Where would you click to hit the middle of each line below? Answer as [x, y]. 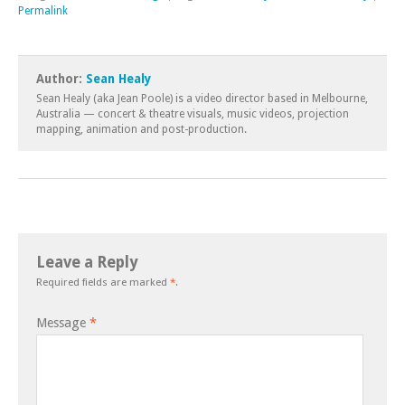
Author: [61, 79]
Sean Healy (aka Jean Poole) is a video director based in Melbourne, [202, 99]
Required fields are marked [103, 282]
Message [63, 323]
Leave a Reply [87, 262]
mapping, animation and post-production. [141, 129]
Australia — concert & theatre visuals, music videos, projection [193, 114]
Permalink [43, 11]
